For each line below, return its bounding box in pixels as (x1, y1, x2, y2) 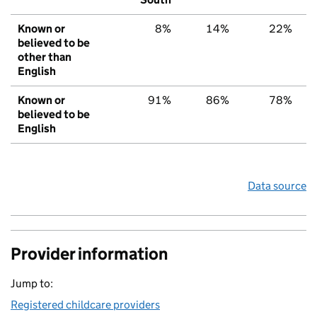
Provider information (11, 243, 168, 265)
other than (18, 50, 71, 64)
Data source (248, 179, 306, 193)
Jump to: (11, 277, 53, 291)
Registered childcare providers (11, 298, 160, 312)
